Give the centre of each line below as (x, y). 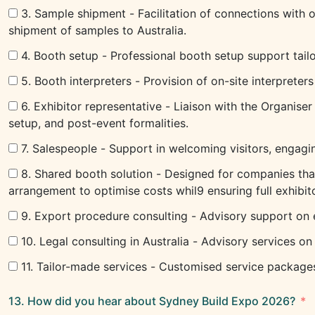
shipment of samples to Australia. (97, 30)
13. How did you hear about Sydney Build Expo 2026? (153, 301)
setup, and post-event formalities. (98, 123)
